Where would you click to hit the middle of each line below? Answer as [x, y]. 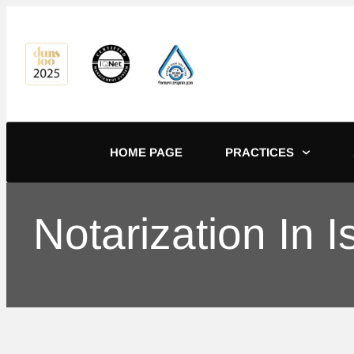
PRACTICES [260, 152]
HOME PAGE [146, 152]
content [27, 13]
